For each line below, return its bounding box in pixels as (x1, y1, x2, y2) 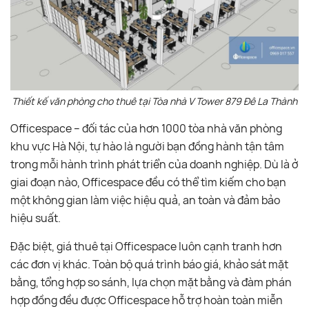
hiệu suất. (10, 210, 61, 226)
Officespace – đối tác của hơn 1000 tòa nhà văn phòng (10, 120, 282, 136)
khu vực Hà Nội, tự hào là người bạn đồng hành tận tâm (10, 138, 284, 154)
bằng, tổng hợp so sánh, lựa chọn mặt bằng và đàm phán (10, 274, 292, 290)
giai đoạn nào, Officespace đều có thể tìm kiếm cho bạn (10, 174, 286, 190)
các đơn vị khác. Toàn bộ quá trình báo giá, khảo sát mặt (10, 256, 288, 272)
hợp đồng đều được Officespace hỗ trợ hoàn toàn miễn (10, 292, 283, 308)
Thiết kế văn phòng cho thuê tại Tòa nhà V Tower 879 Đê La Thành (12, 94, 297, 108)
